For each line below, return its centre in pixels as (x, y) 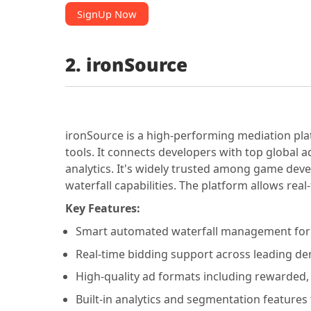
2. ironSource (126, 65)
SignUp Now (107, 14)
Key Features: (102, 209)
